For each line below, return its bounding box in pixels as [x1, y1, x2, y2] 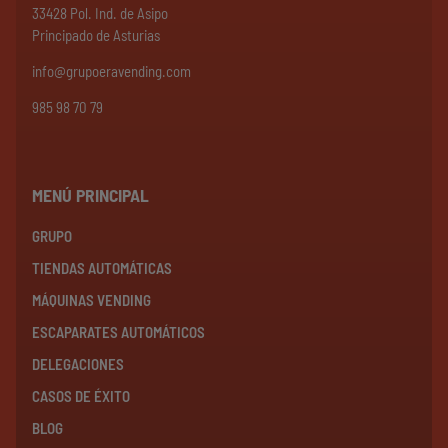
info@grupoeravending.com [32, 61, 191, 80]
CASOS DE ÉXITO [32, 386, 130, 405]
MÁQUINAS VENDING [32, 290, 151, 309]
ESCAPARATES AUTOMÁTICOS [32, 322, 205, 341]
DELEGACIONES [32, 354, 124, 373]
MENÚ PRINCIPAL [32, 183, 149, 206]
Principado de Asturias [32, 25, 160, 44]
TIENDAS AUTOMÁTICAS [32, 258, 172, 277]
